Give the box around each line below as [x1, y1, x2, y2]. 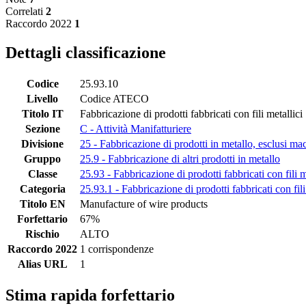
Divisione [21, 138, 64, 150]
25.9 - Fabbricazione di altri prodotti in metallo [80, 153, 280, 165]
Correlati [5, 5, 43, 18]
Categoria [19, 183, 66, 195]
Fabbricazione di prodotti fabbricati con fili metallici [80, 108, 303, 120]
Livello [27, 93, 58, 105]
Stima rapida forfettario [5, 286, 175, 304]
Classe [27, 168, 57, 180]
